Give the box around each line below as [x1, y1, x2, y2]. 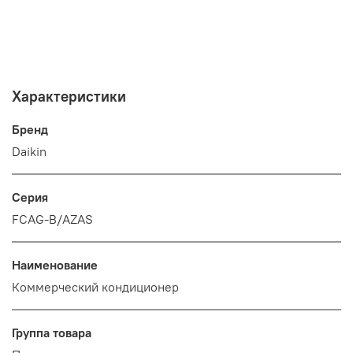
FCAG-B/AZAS [12, 210, 93, 227]
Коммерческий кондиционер [12, 278, 179, 295]
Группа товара [12, 324, 91, 340]
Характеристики [12, 86, 126, 106]
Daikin [12, 143, 46, 159]
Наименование [12, 256, 98, 273]
